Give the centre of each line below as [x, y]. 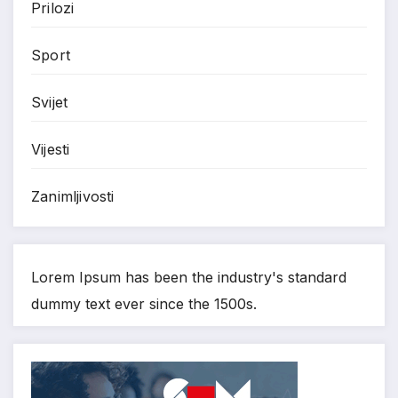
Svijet [50, 102]
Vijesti [51, 149]
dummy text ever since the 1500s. [144, 304]
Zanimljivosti [73, 196]
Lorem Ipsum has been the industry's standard [189, 278]
